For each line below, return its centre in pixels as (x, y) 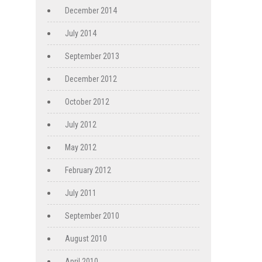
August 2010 (86, 239)
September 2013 (92, 56)
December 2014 (91, 11)
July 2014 (81, 34)
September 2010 (92, 216)
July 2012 (81, 125)
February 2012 (88, 170)
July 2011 (81, 193)
